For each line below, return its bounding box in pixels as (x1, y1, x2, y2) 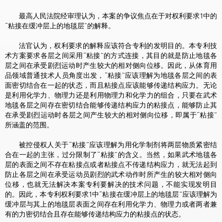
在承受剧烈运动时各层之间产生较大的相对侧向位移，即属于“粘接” (5, 111, 217, 119)
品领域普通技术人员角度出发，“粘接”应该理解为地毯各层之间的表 (5, 72, 217, 79)
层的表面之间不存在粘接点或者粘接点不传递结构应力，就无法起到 (5, 161, 217, 168)
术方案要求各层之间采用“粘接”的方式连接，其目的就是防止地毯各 (5, 52, 217, 59)
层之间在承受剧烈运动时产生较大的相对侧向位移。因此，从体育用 (5, 62, 217, 69)
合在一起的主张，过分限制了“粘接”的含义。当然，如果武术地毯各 (5, 151, 217, 159)
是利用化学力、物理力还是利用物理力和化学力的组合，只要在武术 (5, 92, 217, 99)
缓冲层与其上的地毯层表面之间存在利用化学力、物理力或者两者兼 (5, 201, 217, 208)
